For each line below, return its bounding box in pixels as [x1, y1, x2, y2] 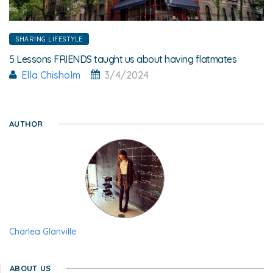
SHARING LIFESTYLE [15, 34, 83, 43]
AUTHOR [9, 118, 43, 129]
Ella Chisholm [21, 68, 80, 81]
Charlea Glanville [9, 225, 76, 237]
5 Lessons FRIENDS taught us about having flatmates [9, 52, 236, 65]
